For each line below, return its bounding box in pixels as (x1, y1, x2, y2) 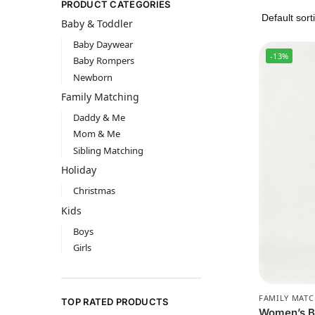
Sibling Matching (72, 143, 143, 157)
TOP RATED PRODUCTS (61, 295, 169, 307)
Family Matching (61, 90, 139, 104)
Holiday (61, 163, 96, 177)
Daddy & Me (72, 111, 125, 124)
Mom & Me (72, 127, 120, 141)
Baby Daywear (72, 38, 133, 51)
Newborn (72, 70, 112, 84)
